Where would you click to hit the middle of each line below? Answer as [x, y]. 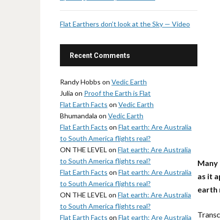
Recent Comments [100, 55]
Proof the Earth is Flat [117, 93]
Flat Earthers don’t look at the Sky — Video [125, 24]
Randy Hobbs [80, 82]
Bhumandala [79, 116]
